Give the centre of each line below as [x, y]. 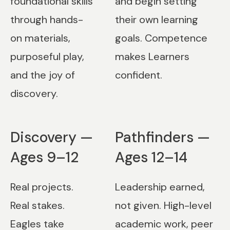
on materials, [40, 38]
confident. [138, 75]
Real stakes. [37, 205]
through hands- [47, 20]
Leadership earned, [160, 187]
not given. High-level [163, 205]
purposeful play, [47, 56]
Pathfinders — [162, 137]
